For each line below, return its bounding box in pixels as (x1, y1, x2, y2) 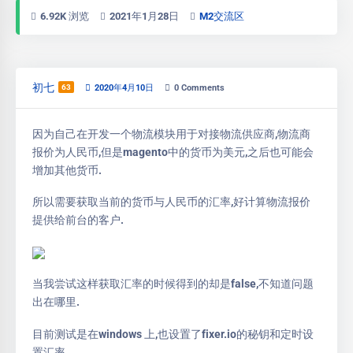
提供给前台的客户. (32, 214, 124, 227)
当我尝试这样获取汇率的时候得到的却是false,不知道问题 (32, 277, 314, 291)
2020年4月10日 (95, 82, 154, 93)
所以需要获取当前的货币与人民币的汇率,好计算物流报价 (32, 195, 310, 209)
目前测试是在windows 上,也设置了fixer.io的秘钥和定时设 (32, 327, 314, 340)
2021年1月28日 (109, 9, 179, 22)
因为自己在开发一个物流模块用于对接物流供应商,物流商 (32, 127, 310, 140)
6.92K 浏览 (39, 9, 89, 22)
